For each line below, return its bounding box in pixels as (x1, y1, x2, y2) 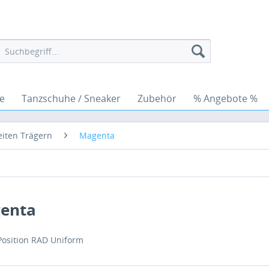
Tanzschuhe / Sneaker (22, 92, 121, 105)
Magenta (79, 130, 115, 141)
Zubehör (138, 92, 177, 105)
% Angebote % (193, 92, 258, 105)
